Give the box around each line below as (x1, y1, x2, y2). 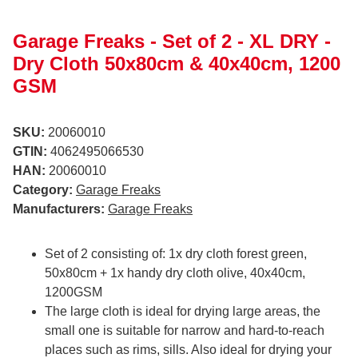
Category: (13, 182, 76, 197)
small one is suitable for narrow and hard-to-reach (45, 323, 324, 337)
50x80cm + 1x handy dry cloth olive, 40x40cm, (45, 265, 305, 280)
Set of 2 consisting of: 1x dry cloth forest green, (45, 246, 307, 261)
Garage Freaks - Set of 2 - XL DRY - (13, 30, 331, 52)
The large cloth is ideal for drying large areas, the (45, 304, 320, 318)
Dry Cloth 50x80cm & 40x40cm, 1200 (13, 52, 340, 74)
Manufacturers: (13, 201, 105, 216)
